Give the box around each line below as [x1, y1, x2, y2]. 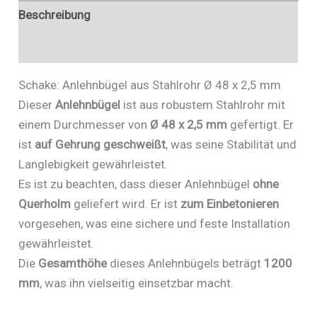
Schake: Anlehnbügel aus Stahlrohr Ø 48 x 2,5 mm [18, 77, 282, 92]
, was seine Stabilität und [166, 137, 297, 151]
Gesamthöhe [38, 255, 108, 270]
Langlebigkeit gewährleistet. [18, 156, 168, 171]
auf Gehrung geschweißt [35, 137, 166, 151]
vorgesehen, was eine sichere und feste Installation [18, 216, 291, 231]
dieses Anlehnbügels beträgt [107, 255, 265, 270]
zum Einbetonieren [180, 196, 279, 211]
